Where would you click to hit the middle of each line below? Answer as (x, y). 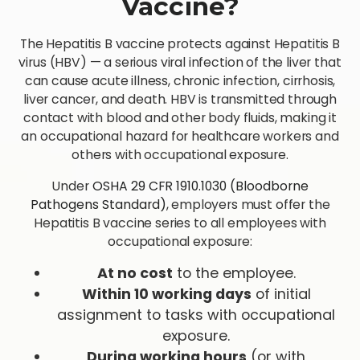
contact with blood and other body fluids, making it (180, 117)
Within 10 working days (166, 294)
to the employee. (234, 273)
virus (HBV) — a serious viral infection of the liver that (180, 62)
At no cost (135, 273)
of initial (281, 294)
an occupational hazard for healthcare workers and (180, 136)
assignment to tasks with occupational (196, 315)
